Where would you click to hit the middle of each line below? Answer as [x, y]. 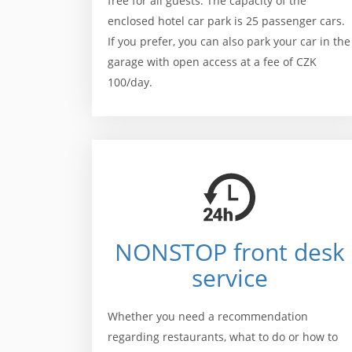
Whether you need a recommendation [208, 316]
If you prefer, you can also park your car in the [229, 41]
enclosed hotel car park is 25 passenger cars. [226, 21]
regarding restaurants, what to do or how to [223, 337]
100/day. [130, 82]
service [229, 278]
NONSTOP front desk [229, 252]
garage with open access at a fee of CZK [212, 62]
